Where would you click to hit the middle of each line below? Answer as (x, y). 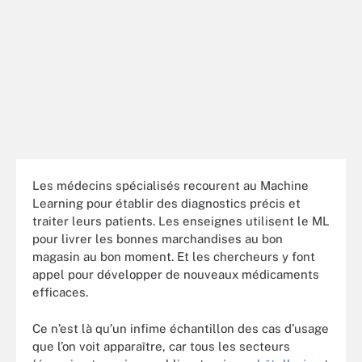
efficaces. (60, 292)
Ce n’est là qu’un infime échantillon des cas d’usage (181, 328)
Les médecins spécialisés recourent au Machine (170, 185)
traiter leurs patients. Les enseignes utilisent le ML (181, 221)
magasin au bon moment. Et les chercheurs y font (174, 257)
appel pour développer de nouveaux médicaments (176, 274)
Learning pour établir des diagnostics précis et (166, 203)
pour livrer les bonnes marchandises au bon (158, 239)
